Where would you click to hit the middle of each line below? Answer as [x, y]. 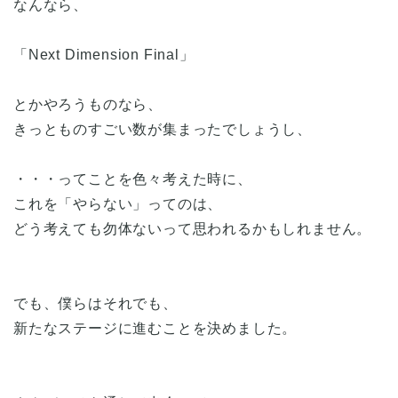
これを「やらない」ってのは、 [118, 203]
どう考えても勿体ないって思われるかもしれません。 [193, 228]
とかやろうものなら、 [88, 104]
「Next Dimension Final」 [104, 54]
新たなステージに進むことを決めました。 [155, 328]
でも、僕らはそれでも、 [96, 303]
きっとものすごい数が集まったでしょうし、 [163, 129]
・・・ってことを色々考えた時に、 [133, 179]
